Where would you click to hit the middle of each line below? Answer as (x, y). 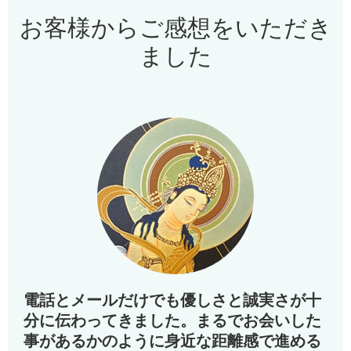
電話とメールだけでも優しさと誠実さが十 (172, 300)
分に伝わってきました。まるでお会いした (172, 320)
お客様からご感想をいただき (175, 27)
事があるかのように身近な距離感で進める (172, 340)
